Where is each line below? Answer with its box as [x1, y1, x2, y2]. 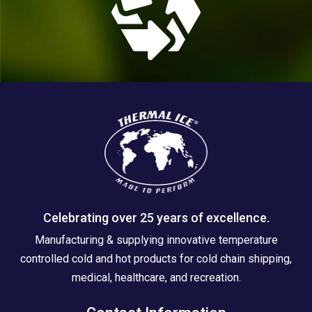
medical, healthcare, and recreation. [71, 270, 241, 284]
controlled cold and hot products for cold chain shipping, [20, 251, 292, 265]
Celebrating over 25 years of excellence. [42, 210, 270, 225]
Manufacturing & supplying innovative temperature [34, 233, 278, 247]
